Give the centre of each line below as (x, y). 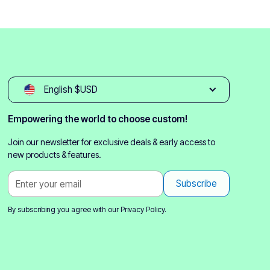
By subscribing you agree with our (64, 209)
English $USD (71, 89)
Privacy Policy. (144, 209)
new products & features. (55, 155)
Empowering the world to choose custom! (98, 119)
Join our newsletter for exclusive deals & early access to (112, 142)
